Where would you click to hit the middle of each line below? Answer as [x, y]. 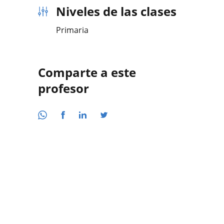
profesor [63, 88]
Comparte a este [87, 72]
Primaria [72, 30]
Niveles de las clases [116, 11]
